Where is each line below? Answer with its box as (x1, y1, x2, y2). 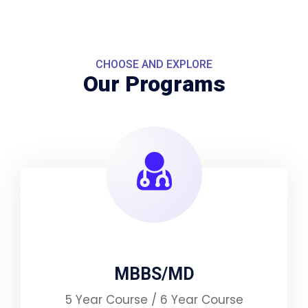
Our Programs (82, 71, 225, 98)
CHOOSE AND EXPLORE (96, 58, 212, 71)
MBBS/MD (113, 264, 195, 285)
